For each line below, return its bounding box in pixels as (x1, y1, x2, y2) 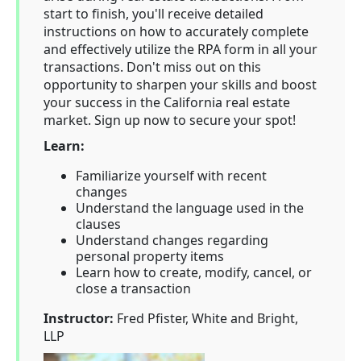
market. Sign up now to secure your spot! (44, 111, 296, 129)
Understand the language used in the (76, 199, 304, 217)
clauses (76, 215, 121, 233)
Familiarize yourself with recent (76, 167, 267, 185)
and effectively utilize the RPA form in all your (44, 40, 317, 58)
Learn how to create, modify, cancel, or (76, 263, 312, 281)
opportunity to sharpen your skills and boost (44, 76, 317, 93)
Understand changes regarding (76, 231, 268, 249)
